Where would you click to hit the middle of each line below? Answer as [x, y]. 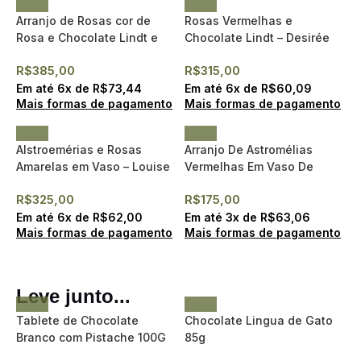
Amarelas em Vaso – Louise [93, 166]
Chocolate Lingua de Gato [259, 320]
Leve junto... [73, 296]
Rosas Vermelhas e [239, 21]
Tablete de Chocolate [77, 320]
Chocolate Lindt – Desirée [257, 37]
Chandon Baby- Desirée [83, 54]
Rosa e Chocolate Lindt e [87, 37]
